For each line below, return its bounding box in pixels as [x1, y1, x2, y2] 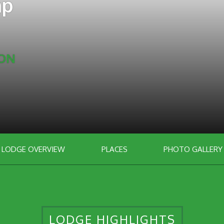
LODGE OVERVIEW [1, 144, 65, 154]
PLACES [101, 144, 127, 154]
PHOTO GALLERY [163, 144, 222, 154]
